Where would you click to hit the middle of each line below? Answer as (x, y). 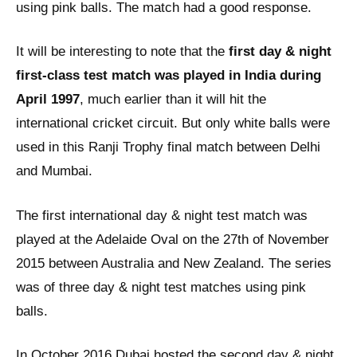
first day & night (280, 52)
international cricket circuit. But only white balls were (173, 124)
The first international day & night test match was (162, 215)
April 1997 (48, 100)
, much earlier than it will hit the (173, 100)
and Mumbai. (54, 171)
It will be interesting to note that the (122, 52)
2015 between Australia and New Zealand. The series (174, 263)
